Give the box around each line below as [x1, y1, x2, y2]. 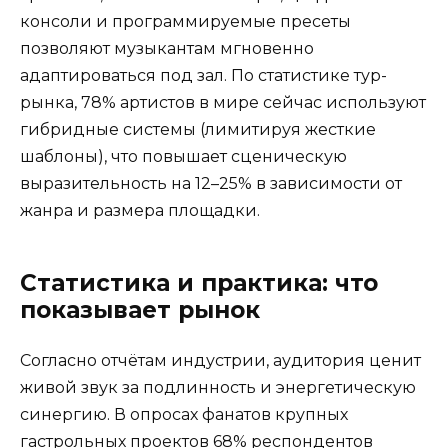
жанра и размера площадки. [20, 200, 260, 220]
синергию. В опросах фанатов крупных [20, 404, 348, 424]
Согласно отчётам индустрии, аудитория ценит [20, 350, 421, 370]
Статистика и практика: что [20, 268, 378, 297]
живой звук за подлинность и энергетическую [20, 377, 416, 397]
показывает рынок [20, 295, 260, 324]
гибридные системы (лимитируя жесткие [20, 119, 376, 139]
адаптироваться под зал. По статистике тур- [20, 65, 387, 85]
